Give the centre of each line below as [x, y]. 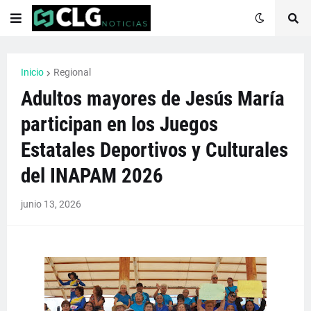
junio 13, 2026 [51, 204]
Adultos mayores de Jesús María [153, 99]
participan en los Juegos [119, 124]
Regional [72, 72]
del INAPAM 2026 [92, 176]
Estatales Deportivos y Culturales [154, 150]
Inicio [32, 72]
